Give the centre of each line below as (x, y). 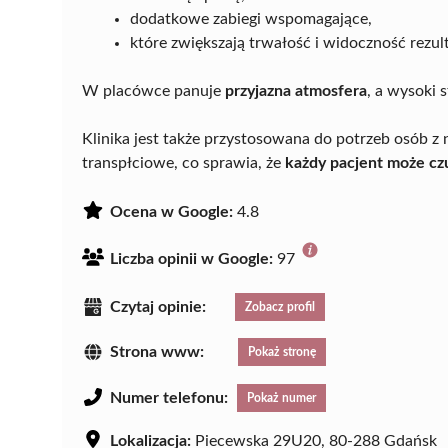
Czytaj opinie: (158, 306)
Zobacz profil (280, 306)
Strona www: (157, 352)
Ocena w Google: (171, 211)
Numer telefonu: (169, 398)
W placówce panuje (153, 90)
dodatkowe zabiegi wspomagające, (251, 18)
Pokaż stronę (282, 352)
